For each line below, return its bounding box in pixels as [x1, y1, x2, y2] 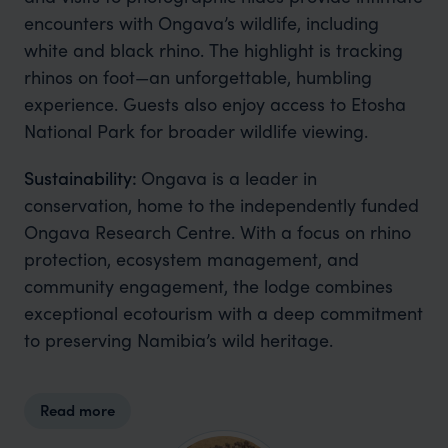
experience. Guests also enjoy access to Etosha [23, 91, 406, 117]
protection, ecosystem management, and [23, 246, 359, 272]
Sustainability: [23, 165, 141, 191]
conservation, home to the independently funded [23, 192, 419, 218]
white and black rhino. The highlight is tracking [23, 37, 403, 63]
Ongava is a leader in [140, 165, 317, 191]
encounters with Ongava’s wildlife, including [23, 10, 379, 36]
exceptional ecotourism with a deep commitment [23, 300, 423, 326]
